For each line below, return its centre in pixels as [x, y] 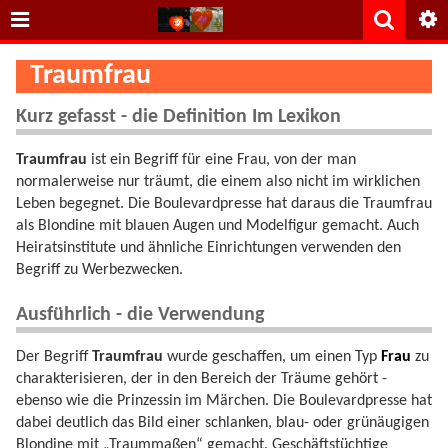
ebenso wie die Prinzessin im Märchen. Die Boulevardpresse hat [224, 401]
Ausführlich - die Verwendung [140, 315]
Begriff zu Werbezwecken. [99, 269]
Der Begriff [54, 357]
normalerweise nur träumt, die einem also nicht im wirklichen [218, 181]
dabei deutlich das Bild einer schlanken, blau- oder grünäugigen [222, 423]
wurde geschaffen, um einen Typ [272, 357]
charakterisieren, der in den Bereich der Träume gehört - [201, 379]
